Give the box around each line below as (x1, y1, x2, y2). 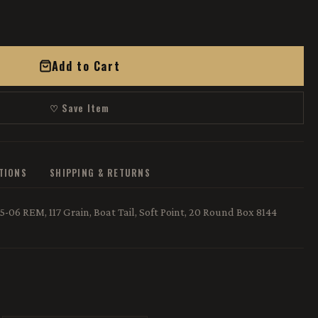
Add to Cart (51, 57, 121, 75)
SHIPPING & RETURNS (50, 166, 151, 180)
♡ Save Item (50, 101, 109, 115)
